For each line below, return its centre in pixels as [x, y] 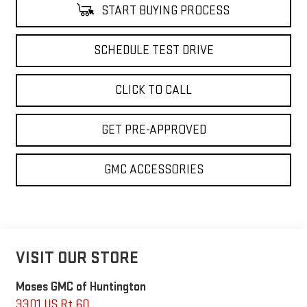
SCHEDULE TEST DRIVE [153, 50]
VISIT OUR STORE [77, 258]
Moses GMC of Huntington [81, 286]
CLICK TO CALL [153, 90]
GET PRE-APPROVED [153, 130]
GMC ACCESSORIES [153, 169]
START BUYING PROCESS [164, 10]
